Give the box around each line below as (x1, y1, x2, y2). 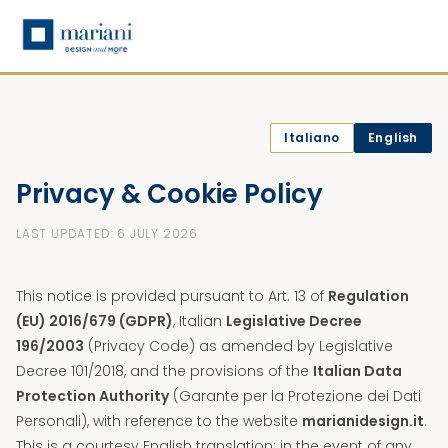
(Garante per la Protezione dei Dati (169, 386, 421, 406)
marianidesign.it (302, 411, 424, 431)
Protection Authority (16, 386, 169, 406)
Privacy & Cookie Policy (16, 176, 323, 212)
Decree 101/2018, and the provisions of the (16, 361, 313, 381)
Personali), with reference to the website (16, 411, 302, 431)
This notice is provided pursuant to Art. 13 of (16, 286, 328, 306)
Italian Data (313, 361, 402, 381)
